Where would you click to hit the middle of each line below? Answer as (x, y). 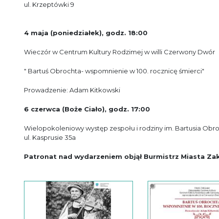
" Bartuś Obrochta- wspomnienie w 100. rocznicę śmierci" (115, 71)
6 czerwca (42, 109)
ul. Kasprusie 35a (50, 137)
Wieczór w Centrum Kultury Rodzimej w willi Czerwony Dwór (120, 52)
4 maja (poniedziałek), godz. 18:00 (86, 33)
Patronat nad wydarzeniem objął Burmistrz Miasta (115, 156)
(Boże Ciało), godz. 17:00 (105, 109)
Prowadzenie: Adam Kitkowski (72, 90)
